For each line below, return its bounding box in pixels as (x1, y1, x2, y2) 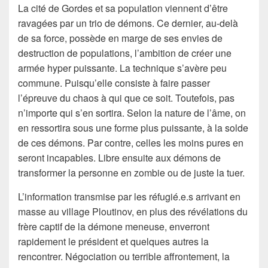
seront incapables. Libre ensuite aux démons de (18, 151, 221, 165)
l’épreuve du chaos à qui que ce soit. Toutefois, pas (18, 91, 234, 105)
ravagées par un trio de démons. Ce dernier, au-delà (18, 16, 238, 31)
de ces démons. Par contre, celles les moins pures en (18, 136, 243, 150)
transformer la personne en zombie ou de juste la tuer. (18, 166, 245, 180)
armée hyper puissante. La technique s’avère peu (18, 61, 227, 75)
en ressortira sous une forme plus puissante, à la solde (18, 121, 248, 135)
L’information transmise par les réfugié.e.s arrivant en (18, 190, 240, 204)
